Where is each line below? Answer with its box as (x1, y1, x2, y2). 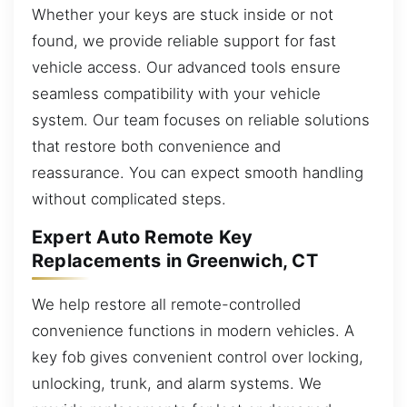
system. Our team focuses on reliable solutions (32, 110, 370, 129)
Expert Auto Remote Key (32, 226, 253, 249)
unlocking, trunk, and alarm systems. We (32, 373, 322, 392)
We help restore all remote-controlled (32, 294, 301, 313)
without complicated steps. (32, 189, 226, 208)
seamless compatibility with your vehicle (32, 84, 321, 103)
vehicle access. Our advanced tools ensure (32, 57, 341, 76)
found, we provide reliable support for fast (32, 31, 336, 50)
